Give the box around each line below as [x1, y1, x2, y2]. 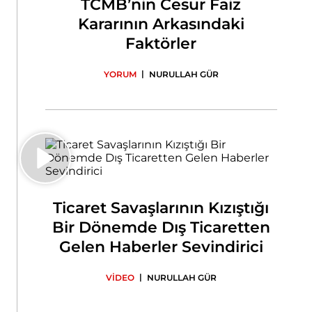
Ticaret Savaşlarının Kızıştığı [53, 198, 270, 217]
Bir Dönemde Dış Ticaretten [52, 218, 270, 237]
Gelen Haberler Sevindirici [58, 237, 263, 256]
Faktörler [125, 34, 197, 53]
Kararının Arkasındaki [77, 15, 244, 33]
